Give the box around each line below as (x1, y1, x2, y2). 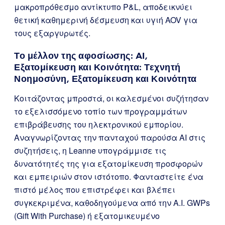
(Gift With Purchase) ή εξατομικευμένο (14, 210, 160, 221)
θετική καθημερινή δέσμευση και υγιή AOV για (14, 14, 197, 26)
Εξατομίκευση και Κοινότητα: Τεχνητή (14, 62, 181, 72)
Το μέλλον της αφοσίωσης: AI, (14, 50, 148, 61)
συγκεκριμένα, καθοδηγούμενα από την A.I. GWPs (14, 197, 210, 208)
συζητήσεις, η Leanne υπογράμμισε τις (14, 145, 166, 156)
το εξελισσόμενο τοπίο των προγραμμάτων (14, 105, 187, 117)
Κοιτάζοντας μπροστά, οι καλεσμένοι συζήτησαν (14, 92, 208, 104)
